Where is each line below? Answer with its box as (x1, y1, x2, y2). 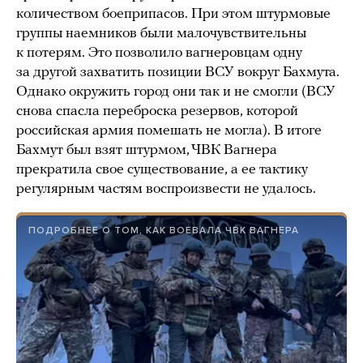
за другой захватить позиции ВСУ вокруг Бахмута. (16, 65, 340, 81)
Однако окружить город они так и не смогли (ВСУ (16, 84, 335, 100)
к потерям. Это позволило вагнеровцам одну (16, 45, 302, 62)
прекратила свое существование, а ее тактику (16, 162, 308, 178)
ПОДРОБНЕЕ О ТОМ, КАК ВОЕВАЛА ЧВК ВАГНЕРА (28, 224, 299, 237)
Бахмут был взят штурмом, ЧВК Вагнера (16, 143, 277, 159)
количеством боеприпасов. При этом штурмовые (16, 6, 331, 23)
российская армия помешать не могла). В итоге (16, 123, 322, 139)
